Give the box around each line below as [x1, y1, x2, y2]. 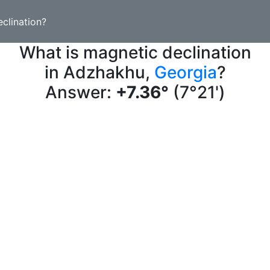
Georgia [154, 62, 217, 83]
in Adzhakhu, [44, 62, 154, 83]
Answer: [45, 82, 116, 102]
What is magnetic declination [19, 42, 251, 63]
